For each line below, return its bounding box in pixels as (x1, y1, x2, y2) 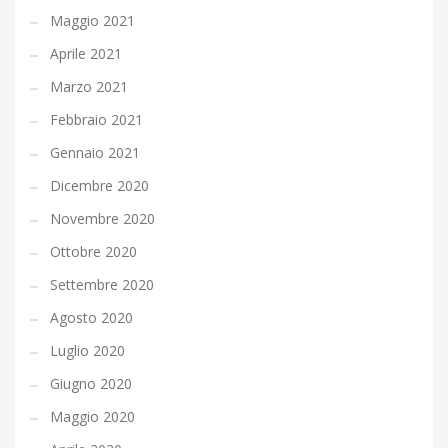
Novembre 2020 (50, 209, 155, 229)
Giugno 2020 (50, 374, 132, 394)
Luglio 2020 (50, 341, 125, 361)
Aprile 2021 (50, 44, 122, 64)
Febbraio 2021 (50, 110, 143, 130)
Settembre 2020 (50, 275, 154, 295)
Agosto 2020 (50, 308, 133, 328)
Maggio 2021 (50, 11, 135, 31)
